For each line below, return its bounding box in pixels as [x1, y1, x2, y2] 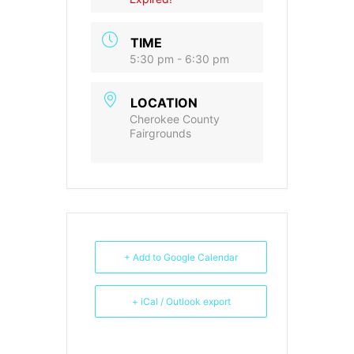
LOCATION [130, 94, 198, 111]
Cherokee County [130, 111, 220, 126]
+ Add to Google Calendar [124, 250, 238, 263]
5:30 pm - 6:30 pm [130, 51, 229, 66]
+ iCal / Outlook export [131, 295, 231, 307]
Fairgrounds [130, 126, 191, 140]
